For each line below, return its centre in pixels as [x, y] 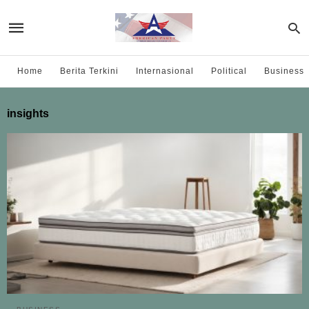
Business [284, 71]
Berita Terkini [89, 71]
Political [229, 71]
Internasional [165, 71]
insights [28, 113]
